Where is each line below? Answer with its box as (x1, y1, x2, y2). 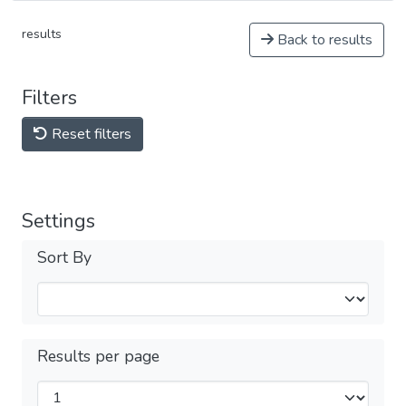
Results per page (37, 345, 159, 367)
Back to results (274, 30, 372, 50)
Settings (22, 208, 95, 235)
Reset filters (48, 124, 131, 144)
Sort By (37, 246, 92, 268)
